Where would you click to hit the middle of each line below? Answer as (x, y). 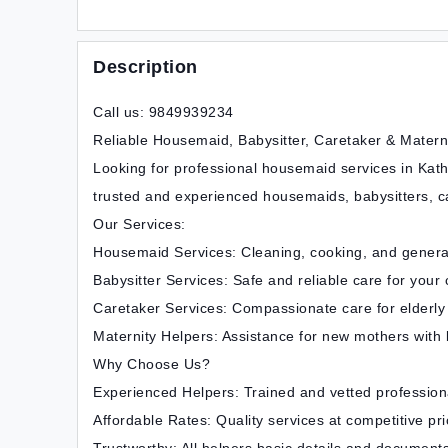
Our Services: (139, 224)
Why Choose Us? (151, 364)
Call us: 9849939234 (163, 112)
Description (145, 67)
